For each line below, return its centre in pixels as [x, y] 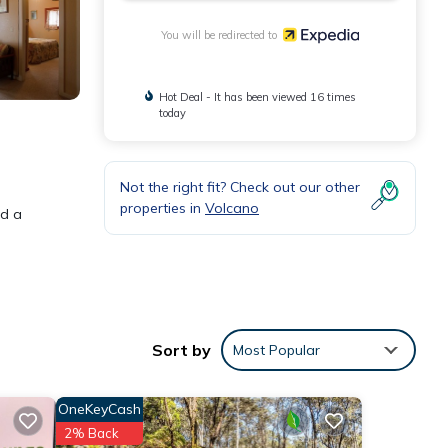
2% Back [91, 433]
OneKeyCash [99, 409]
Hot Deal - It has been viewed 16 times [258, 96]
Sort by [181, 350]
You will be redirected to [221, 34]
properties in [162, 207]
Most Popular [276, 350]
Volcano [232, 207]
